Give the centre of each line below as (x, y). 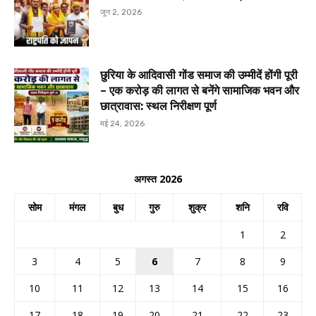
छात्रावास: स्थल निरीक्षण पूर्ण (159, 107)
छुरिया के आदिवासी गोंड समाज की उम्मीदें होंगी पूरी (199, 75)
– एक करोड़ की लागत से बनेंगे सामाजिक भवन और (200, 91)
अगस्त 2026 (158, 179)
